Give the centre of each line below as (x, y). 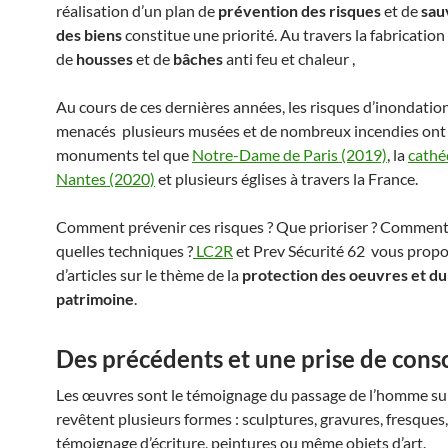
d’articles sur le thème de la (149, 274)
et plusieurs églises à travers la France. (288, 178)
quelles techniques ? (124, 250)
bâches (198, 58)
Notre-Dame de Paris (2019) (289, 154)
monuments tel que (124, 154)
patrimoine (95, 298)
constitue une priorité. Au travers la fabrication (283, 34)
